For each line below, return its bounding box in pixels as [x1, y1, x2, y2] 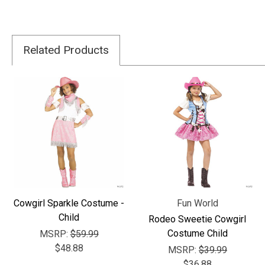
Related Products [23, 43, 109, 57]
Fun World [176, 198, 218, 209]
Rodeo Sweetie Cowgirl [148, 214, 247, 225]
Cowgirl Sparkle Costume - [14, 198, 125, 209]
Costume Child [167, 228, 228, 240]
